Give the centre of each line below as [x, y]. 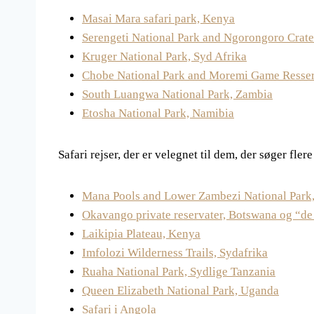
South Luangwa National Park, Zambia [177, 95]
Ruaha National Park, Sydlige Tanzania [179, 272]
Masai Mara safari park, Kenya [158, 19]
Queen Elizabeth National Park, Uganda [180, 291]
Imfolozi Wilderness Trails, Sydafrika [175, 253]
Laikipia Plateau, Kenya [141, 234]
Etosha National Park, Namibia [158, 114]
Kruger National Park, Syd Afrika [164, 57]
